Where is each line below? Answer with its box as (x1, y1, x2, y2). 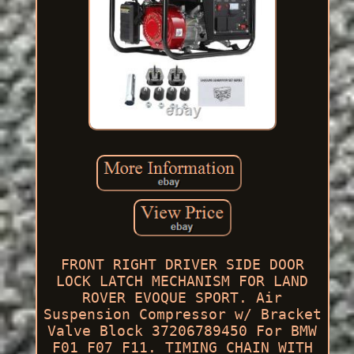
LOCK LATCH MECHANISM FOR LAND (56, 272, 309, 289)
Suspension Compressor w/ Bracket (43, 305, 322, 322)
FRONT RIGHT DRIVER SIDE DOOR (60, 255, 304, 273)
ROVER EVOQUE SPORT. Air (82, 288, 283, 306)
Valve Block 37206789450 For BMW (47, 322, 318, 339)
